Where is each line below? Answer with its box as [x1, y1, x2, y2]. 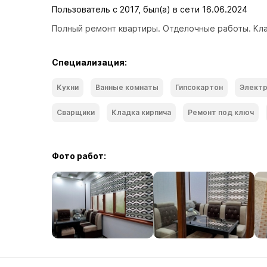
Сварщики [57, 108, 95, 117]
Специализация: [52, 57, 127, 67]
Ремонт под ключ [188, 108, 254, 117]
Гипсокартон [175, 83, 223, 92]
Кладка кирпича [111, 108, 171, 117]
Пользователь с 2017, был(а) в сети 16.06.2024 [52, 4, 247, 14]
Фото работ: [52, 151, 106, 161]
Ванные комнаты [95, 83, 159, 92]
